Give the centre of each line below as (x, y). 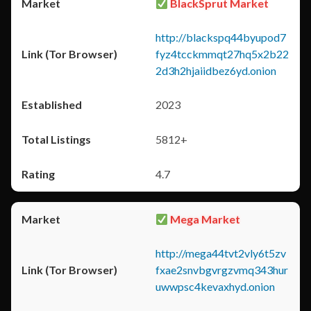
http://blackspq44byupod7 (221, 37)
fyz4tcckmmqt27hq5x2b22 (222, 54)
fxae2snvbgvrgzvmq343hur (222, 270)
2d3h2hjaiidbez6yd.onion (216, 70)
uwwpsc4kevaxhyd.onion (215, 286)
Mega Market (204, 219)
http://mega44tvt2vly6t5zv (221, 253)
